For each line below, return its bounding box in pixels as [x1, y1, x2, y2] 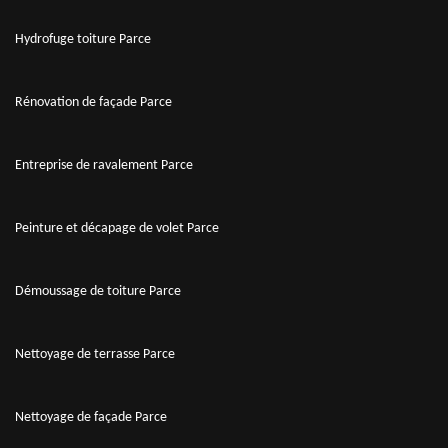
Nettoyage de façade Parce [15, 409, 167, 425]
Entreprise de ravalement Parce [15, 157, 193, 173]
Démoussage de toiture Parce [15, 283, 181, 299]
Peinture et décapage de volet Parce [15, 220, 219, 236]
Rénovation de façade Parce [15, 94, 172, 110]
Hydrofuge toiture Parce [15, 31, 151, 47]
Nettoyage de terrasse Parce [15, 346, 175, 362]
